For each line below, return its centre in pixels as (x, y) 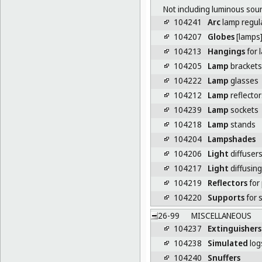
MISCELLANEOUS (220, 215)
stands (242, 124)
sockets (243, 109)
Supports (226, 197)
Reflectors (227, 182)
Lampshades (231, 139)
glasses (243, 80)
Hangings (226, 51)
